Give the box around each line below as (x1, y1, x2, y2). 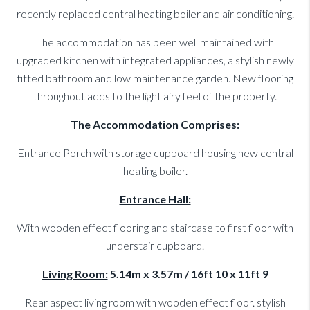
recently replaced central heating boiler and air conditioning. (16, 7, 294, 21)
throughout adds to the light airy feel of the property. (33, 89, 277, 103)
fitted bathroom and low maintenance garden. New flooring (17, 71, 293, 85)
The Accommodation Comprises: (71, 118, 239, 131)
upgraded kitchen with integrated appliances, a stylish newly (16, 53, 294, 67)
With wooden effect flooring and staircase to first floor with (17, 221, 293, 235)
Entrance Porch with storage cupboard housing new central (17, 146, 293, 160)
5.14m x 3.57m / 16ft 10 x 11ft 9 (107, 267, 268, 281)
